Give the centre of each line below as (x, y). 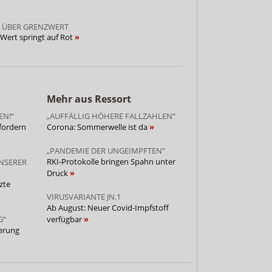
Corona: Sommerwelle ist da (98, 127)
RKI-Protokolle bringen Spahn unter (111, 161)
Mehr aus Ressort (89, 99)
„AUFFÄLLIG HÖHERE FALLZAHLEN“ (111, 116)
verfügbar (65, 219)
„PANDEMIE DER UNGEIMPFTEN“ (106, 150)
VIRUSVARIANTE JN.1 (83, 196)
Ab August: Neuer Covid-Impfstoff (107, 207)
